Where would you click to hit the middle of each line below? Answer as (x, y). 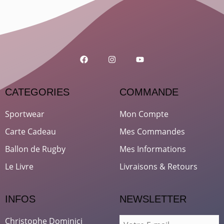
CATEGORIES (37, 92)
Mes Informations (153, 149)
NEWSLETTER (153, 199)
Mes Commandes (152, 132)
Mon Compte (144, 114)
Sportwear (25, 114)
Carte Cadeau (30, 132)
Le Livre (19, 167)
